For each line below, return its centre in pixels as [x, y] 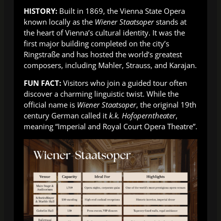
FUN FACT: [42, 83]
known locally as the [59, 21]
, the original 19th [166, 105]
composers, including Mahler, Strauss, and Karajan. [110, 65]
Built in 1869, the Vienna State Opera [121, 11]
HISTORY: [40, 11]
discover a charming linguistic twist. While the [101, 94]
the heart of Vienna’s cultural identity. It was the [104, 32]
